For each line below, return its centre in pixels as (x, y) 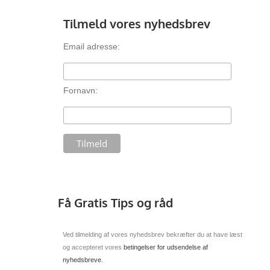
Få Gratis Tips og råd (115, 202)
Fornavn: (80, 90)
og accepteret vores (93, 247)
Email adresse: (92, 47)
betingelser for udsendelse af (166, 247)
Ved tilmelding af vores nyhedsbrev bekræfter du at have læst (152, 235)
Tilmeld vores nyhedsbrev (137, 24)
